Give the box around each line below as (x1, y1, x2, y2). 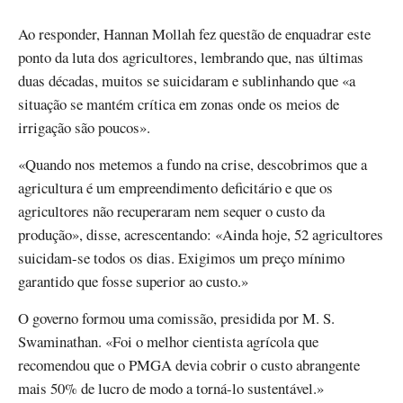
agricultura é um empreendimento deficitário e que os (18, 177, 333, 199)
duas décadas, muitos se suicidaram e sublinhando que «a (18, 69, 355, 91)
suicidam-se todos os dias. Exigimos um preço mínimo (18, 247, 345, 269)
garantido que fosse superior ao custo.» (18, 271, 248, 292)
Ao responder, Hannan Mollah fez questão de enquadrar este (18, 22, 371, 44)
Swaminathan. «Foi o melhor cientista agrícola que (18, 331, 318, 353)
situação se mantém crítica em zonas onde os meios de (18, 93, 339, 114)
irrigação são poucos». (18, 116, 150, 138)
